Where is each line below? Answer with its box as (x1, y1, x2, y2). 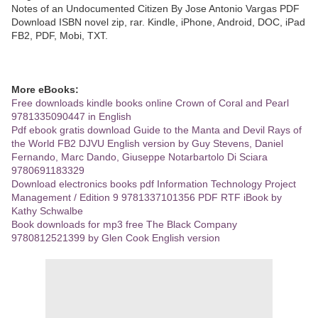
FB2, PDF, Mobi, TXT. (11, 29, 108, 41)
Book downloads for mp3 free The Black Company (11, 218, 237, 230)
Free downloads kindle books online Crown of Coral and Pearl (11, 97, 289, 109)
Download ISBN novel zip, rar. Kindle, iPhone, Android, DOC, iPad (11, 16, 305, 28)
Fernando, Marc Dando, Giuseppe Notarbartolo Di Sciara (11, 150, 268, 163)
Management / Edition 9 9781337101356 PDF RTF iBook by (11, 191, 282, 203)
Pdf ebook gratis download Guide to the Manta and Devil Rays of (11, 124, 302, 136)
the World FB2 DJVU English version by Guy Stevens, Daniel (11, 137, 283, 149)
